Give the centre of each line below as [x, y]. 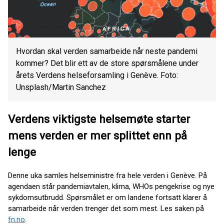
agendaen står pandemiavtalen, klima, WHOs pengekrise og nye [111, 186]
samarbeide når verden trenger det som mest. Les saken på [106, 208]
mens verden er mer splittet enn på [97, 135]
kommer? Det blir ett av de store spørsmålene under [107, 63]
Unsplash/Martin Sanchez [61, 87]
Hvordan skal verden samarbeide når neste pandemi [107, 51]
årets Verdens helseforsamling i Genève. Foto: [97, 75]
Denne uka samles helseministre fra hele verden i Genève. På [107, 175]
